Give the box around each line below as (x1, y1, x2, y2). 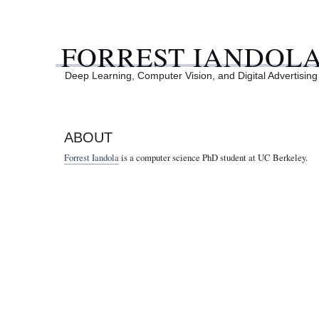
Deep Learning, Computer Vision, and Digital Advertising (64, 70, 318, 82)
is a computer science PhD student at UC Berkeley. (118, 150, 308, 164)
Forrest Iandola (63, 150, 119, 164)
